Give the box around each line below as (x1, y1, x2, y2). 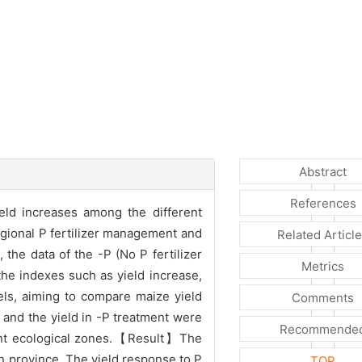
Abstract (299, 164, 347, 179)
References (289, 196, 356, 211)
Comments (292, 290, 355, 305)
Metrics (301, 259, 345, 274)
